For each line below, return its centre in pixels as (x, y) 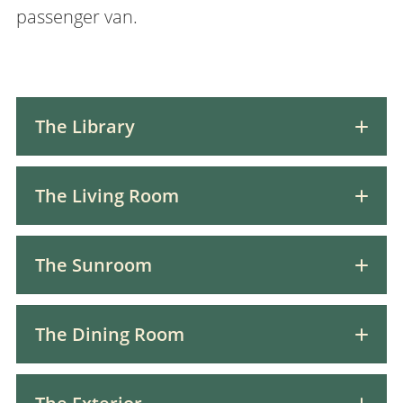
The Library (85, 126)
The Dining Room (109, 334)
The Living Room (107, 196)
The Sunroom (93, 265)
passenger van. (76, 16)
